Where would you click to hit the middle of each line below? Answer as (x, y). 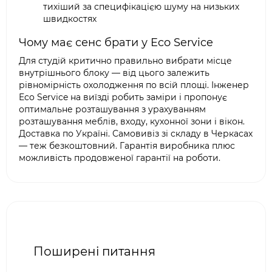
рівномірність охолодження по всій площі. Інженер (134, 85)
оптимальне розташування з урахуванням (112, 109)
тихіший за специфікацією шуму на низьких (141, 7)
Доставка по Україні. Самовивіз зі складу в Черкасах (136, 134)
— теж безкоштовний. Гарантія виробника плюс (127, 146)
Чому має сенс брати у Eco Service (116, 42)
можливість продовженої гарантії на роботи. (120, 158)
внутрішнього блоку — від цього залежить (114, 73)
